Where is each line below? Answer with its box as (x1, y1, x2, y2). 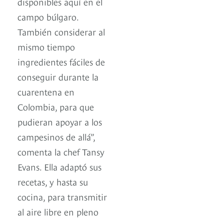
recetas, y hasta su (17, 175, 88, 188)
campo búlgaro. (17, 10, 78, 23)
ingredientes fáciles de (17, 55, 105, 68)
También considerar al (17, 25, 105, 38)
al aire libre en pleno (17, 205, 98, 218)
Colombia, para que (17, 100, 94, 113)
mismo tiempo (17, 40, 75, 53)
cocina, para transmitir (17, 190, 107, 203)
